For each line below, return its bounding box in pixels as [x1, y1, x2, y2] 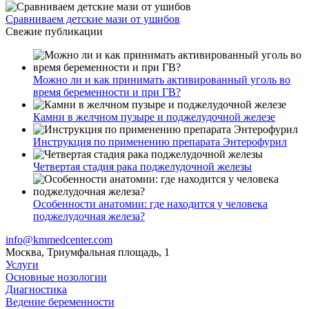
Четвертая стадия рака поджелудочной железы [33, 161, 252, 172]
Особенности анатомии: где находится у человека [33, 198, 268, 210]
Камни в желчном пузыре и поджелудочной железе [33, 111, 275, 123]
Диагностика [6, 283, 67, 295]
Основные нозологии [6, 271, 107, 283]
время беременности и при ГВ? [33, 86, 181, 98]
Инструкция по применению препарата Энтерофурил [33, 136, 287, 148]
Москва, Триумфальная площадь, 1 [6, 246, 170, 258]
